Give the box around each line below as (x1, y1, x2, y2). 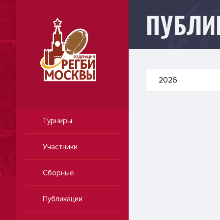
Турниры (43, 116, 72, 125)
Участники (43, 142, 78, 151)
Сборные (43, 168, 74, 177)
